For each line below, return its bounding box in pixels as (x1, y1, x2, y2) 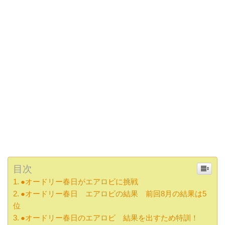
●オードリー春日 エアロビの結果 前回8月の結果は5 (21, 189, 207, 198)
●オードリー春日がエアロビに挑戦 (21, 177, 139, 186)
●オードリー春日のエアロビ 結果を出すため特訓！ (21, 213, 199, 222)
